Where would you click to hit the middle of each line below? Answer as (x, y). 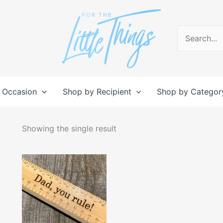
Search (189, 39)
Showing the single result (69, 128)
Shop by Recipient (97, 92)
